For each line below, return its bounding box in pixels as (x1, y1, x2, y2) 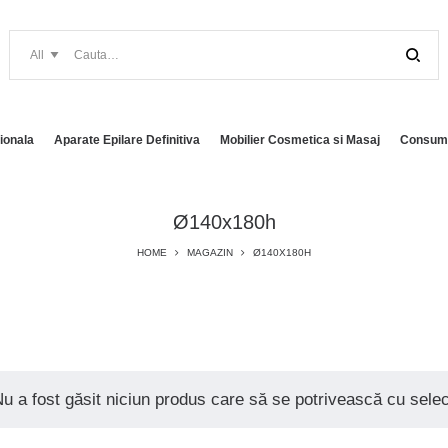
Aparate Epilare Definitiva (54, 133, 200, 147)
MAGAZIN (187, 247, 233, 258)
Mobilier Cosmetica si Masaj (220, 133, 380, 147)
